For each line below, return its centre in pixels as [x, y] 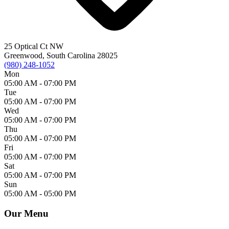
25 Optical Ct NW [34, 47]
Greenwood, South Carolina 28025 [61, 56]
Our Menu [26, 214]
